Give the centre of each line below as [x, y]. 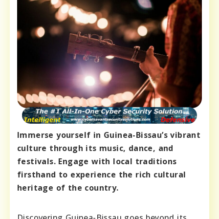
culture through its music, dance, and [95, 148]
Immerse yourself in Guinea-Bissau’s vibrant [109, 135]
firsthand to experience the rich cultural [102, 174]
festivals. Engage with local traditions [97, 161]
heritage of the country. [68, 187]
